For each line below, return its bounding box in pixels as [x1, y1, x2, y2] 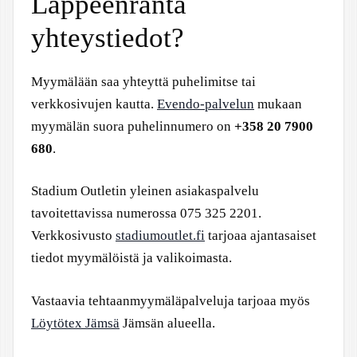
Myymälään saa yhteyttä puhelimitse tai [31, 73, 256, 89]
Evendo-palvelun [157, 96, 254, 112]
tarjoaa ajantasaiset [205, 228, 316, 243]
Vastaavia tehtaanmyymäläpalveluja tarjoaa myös [31, 292, 310, 308]
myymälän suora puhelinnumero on [31, 118, 234, 134]
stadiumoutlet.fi [116, 228, 205, 243]
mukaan [254, 96, 302, 112]
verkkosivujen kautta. [31, 96, 157, 112]
